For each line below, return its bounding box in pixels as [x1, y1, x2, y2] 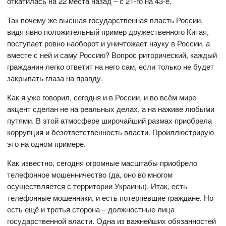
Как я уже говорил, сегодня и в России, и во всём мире [7, 92, 197, 103]
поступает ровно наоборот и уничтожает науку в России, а [7, 38, 210, 49]
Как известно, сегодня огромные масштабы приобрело [7, 157, 198, 168]
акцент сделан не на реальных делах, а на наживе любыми [7, 103, 215, 115]
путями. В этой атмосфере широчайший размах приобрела [7, 115, 212, 126]
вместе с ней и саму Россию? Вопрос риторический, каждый [7, 49, 217, 61]
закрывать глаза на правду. [7, 73, 103, 84]
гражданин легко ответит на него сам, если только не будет [7, 61, 214, 72]
